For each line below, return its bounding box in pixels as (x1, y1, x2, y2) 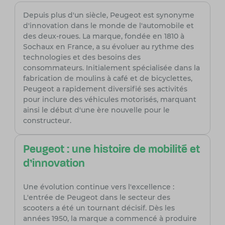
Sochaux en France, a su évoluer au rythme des (23, 42, 194, 52)
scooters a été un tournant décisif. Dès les (23, 203, 175, 213)
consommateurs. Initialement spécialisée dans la (23, 63, 200, 73)
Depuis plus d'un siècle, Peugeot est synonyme (23, 11, 194, 20)
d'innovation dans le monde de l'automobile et (23, 21, 194, 31)
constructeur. (23, 116, 71, 126)
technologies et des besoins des (23, 53, 141, 62)
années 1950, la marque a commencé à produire (23, 214, 197, 223)
